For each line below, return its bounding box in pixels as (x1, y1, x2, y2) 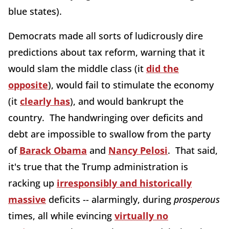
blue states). (8, 5, 62, 18)
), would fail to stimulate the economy (48, 79, 214, 91)
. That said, (168, 144, 218, 157)
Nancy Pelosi (108, 144, 168, 157)
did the (146, 62, 179, 75)
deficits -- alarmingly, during (46, 193, 174, 206)
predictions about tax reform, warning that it (8, 46, 205, 59)
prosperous (174, 193, 220, 206)
